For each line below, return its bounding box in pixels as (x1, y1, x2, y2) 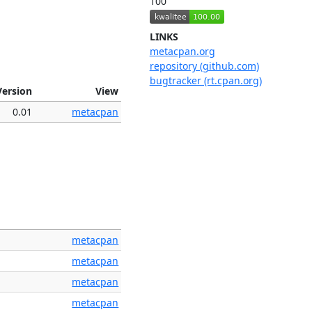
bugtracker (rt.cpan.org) (149, 74, 262, 88)
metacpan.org (149, 45, 215, 58)
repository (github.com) (149, 59, 259, 73)
